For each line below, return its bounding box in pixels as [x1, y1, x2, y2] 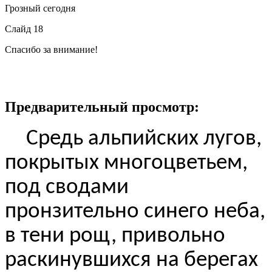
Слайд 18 [5, 23, 43, 34]
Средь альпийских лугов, [26, 127, 262, 151]
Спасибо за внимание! [5, 44, 98, 55]
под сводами [5, 176, 129, 199]
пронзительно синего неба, [5, 200, 265, 223]
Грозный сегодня [5, 2, 75, 13]
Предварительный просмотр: [5, 98, 199, 115]
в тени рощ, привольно [5, 225, 225, 248]
